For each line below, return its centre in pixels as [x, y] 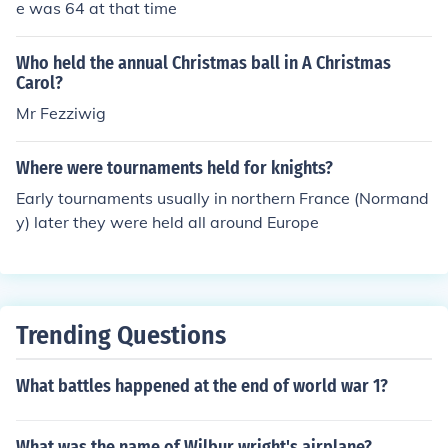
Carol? [39, 83]
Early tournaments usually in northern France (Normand [222, 198]
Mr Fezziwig [61, 113]
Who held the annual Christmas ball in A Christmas [203, 63]
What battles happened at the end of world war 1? [202, 386]
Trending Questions [121, 335]
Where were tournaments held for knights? [174, 168]
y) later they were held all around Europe [167, 222]
